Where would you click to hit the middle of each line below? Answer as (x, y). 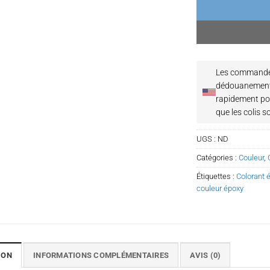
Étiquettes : (217, 177)
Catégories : (218, 158)
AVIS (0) (206, 256)
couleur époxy (220, 189)
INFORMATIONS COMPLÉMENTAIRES (101, 256)
